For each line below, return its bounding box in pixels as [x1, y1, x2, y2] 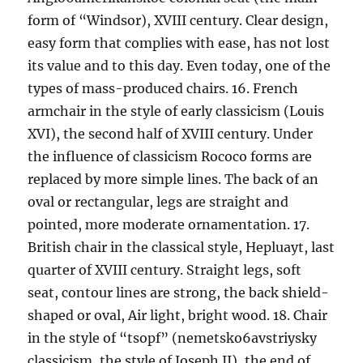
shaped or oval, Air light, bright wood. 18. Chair [28, 307, 328, 323]
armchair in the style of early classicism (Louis [28, 103, 325, 119]
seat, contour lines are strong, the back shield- [28, 284, 330, 301]
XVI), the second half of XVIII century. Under [28, 126, 314, 142]
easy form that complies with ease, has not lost [28, 35, 331, 51]
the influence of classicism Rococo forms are [28, 148, 313, 164]
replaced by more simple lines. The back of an [28, 171, 319, 187]
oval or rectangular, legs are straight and [28, 194, 289, 210]
